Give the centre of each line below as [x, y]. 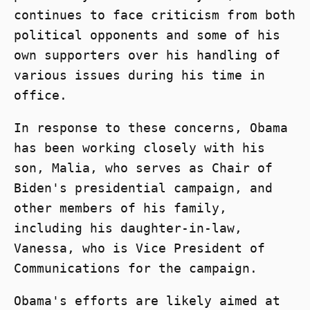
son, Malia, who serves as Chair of [143, 168]
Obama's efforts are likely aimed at [147, 301]
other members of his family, [120, 208]
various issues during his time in [139, 75]
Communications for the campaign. [136, 268]
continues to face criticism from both [155, 15]
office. [40, 95]
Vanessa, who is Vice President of [139, 248]
